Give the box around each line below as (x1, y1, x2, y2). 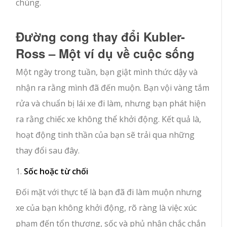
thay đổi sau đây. (16, 144, 80, 156)
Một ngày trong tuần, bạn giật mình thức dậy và (16, 66, 198, 78)
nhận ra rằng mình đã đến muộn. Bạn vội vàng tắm (16, 82, 210, 93)
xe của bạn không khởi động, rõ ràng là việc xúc (16, 202, 197, 213)
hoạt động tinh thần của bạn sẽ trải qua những (16, 129, 195, 140)
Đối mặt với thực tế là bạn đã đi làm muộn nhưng (16, 186, 202, 198)
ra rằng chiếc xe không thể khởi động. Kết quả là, (16, 113, 202, 125)
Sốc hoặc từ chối (24, 165, 89, 177)
